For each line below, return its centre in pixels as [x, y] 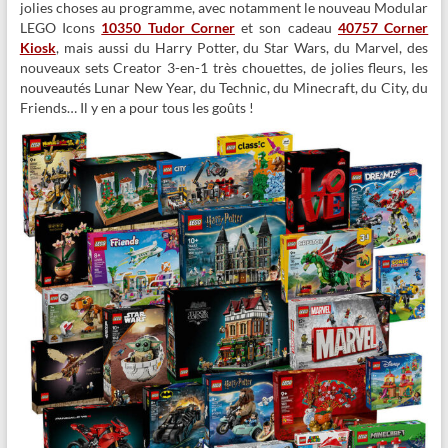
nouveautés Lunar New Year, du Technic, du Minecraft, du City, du [224, 87]
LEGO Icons [60, 27]
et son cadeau [286, 27]
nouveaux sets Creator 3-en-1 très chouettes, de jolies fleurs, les [224, 67]
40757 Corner [383, 27]
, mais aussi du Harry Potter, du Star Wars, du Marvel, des [242, 47]
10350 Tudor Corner [168, 27]
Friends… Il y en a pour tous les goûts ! [136, 107]
